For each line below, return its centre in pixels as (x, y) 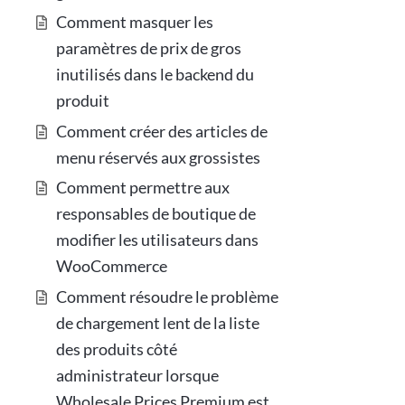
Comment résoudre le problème (168, 296)
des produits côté (117, 348)
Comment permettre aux (143, 188)
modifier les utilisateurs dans (158, 240)
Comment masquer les (135, 22)
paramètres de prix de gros (149, 48)
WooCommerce (112, 266)
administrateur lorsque (138, 375)
